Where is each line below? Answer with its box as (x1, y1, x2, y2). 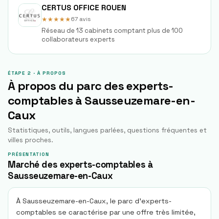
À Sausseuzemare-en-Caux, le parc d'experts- (16, 197, 172, 205)
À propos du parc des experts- (8, 78, 174, 93)
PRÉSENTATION (8, 152, 49, 157)
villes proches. (8, 136, 53, 144)
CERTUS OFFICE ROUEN (42, 3, 126, 13)
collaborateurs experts (42, 35, 115, 44)
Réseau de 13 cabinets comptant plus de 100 (42, 26, 183, 35)
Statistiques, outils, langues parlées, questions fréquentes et (8, 126, 207, 134)
